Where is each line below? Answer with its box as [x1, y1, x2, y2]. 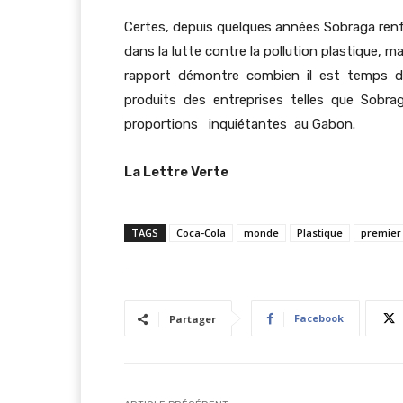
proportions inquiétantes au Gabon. [124, 116, 355, 133]
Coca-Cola [176, 226, 226, 240]
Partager [169, 312, 216, 327]
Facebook [294, 311, 344, 326]
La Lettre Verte [124, 164, 228, 181]
